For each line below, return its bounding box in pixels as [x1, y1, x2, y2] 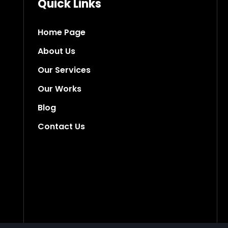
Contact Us [38, 120, 85, 132]
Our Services [38, 64, 91, 76]
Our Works [38, 82, 81, 95]
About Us [38, 45, 75, 57]
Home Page [38, 26, 85, 38]
